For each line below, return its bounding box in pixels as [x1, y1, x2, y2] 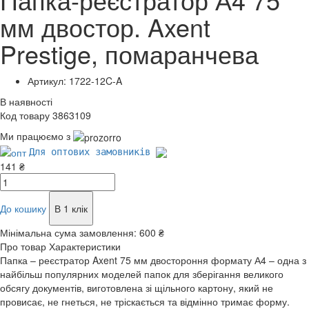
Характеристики [49, 239, 121, 254]
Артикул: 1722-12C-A [28, 73, 122, 88]
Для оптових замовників [29, 146, 156, 158]
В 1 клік [54, 201, 88, 216]
